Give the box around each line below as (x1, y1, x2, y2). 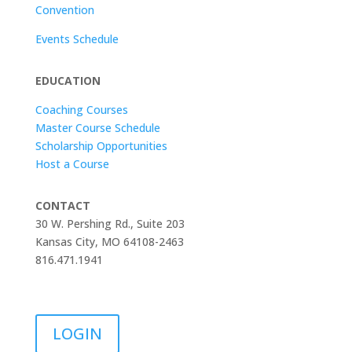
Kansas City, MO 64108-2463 (35, 234, 184, 249)
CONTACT (35, 198, 90, 213)
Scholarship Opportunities (35, 138, 167, 153)
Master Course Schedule (35, 120, 160, 135)
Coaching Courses (35, 102, 128, 117)
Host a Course (35, 156, 109, 171)
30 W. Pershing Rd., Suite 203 (35, 216, 185, 231)
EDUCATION (35, 73, 101, 88)
